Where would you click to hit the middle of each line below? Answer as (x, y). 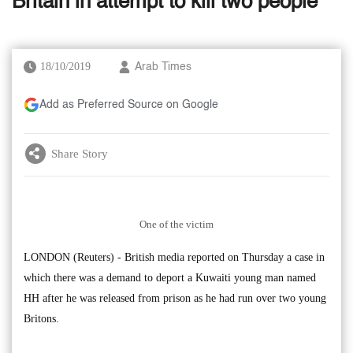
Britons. (41, 318)
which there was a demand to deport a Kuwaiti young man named (170, 277)
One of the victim (176, 224)
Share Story (80, 153)
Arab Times (163, 67)
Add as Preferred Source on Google (129, 105)
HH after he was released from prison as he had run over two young (175, 298)
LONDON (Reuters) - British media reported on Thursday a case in (174, 257)
